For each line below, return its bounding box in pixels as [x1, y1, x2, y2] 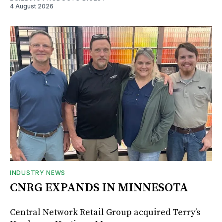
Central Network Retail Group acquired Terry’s [10, 206, 200, 218]
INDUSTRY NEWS [10, 168, 66, 176]
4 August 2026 [10, 2, 54, 10]
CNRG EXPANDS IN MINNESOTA [10, 180, 188, 195]
